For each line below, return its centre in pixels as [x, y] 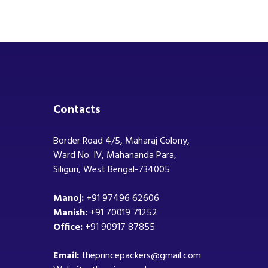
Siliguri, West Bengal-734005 [111, 169]
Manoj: [69, 198]
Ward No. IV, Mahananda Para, [115, 155]
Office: [69, 226]
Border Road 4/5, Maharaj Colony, [121, 140]
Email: [67, 255]
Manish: [71, 212]
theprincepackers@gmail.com [141, 255]
